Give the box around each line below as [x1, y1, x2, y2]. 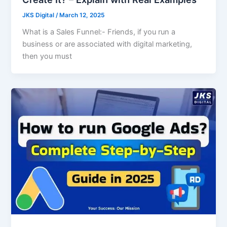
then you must [22, 51, 72, 61]
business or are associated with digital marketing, [22, 39, 193, 49]
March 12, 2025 [59, 11, 105, 19]
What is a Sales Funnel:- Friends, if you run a [22, 27, 176, 36]
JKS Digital [22, 11, 56, 19]
